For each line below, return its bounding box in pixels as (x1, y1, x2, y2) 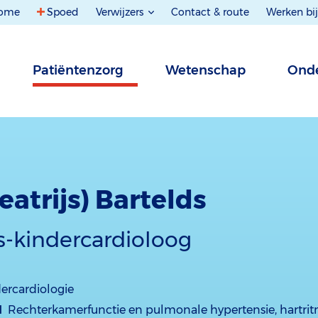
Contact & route (171, 6, 249, 18)
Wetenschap (165, 62, 246, 78)
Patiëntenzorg (33, 62, 124, 78)
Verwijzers (96, 6, 146, 18)
